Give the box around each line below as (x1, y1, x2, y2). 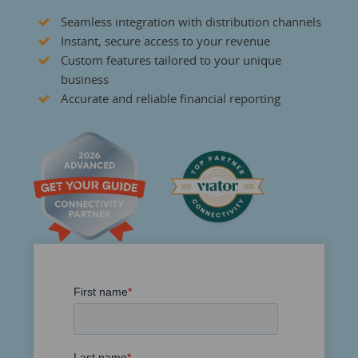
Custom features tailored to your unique (60, 52, 281, 69)
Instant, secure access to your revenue (60, 33, 270, 50)
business (60, 71, 109, 88)
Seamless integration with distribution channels (60, 14, 321, 30)
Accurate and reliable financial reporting (60, 90, 280, 107)
